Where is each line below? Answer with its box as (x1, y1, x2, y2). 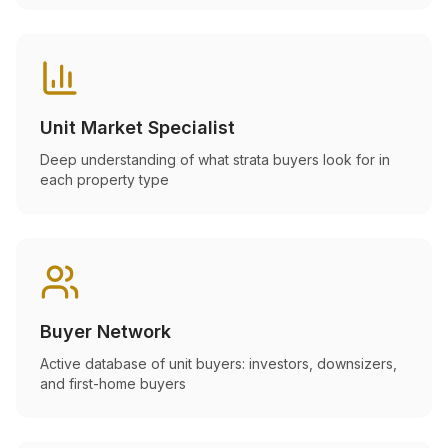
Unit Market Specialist (40, 117, 235, 138)
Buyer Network (40, 321, 171, 342)
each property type (40, 171, 169, 188)
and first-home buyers (40, 375, 186, 392)
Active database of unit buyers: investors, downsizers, (40, 355, 397, 372)
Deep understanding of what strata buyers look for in (40, 151, 390, 168)
